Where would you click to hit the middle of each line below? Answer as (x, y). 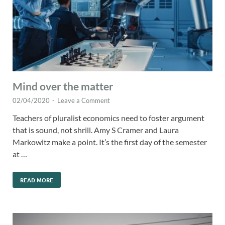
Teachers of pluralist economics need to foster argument (108, 118)
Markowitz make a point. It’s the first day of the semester (110, 142)
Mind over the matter (63, 86)
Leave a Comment (84, 101)
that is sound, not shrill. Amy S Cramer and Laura (96, 130)
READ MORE (37, 180)
